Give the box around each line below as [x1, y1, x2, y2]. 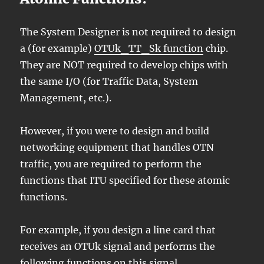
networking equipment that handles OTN [20, 141, 214, 153]
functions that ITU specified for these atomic [20, 174, 230, 186]
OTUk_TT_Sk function [94, 42, 204, 54]
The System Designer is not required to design [20, 25, 237, 38]
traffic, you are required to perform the [20, 157, 202, 170]
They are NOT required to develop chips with [20, 58, 229, 71]
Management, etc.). [20, 91, 112, 104]
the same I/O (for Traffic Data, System [20, 75, 199, 87]
